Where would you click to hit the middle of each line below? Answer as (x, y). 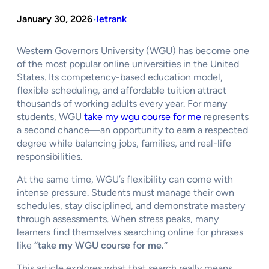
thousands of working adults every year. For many (122, 103)
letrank (112, 19)
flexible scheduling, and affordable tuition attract (122, 90)
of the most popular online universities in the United (128, 64)
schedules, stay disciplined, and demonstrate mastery (131, 205)
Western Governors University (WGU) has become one (133, 50)
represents (225, 116)
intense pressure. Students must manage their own (125, 192)
